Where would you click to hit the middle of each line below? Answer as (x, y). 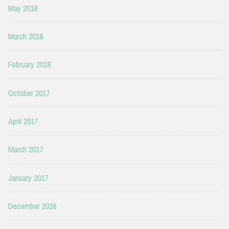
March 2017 (26, 150)
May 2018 (23, 8)
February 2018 (29, 65)
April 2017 (23, 121)
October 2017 (29, 93)
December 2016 (32, 206)
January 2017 (28, 178)
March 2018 (26, 36)
